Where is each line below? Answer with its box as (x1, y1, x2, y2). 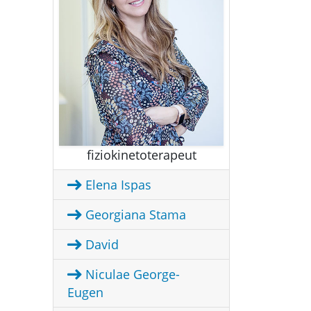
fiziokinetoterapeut (86, 146, 196, 164)
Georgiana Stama (82, 206, 186, 224)
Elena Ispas (82, 176, 151, 194)
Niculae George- (82, 266, 180, 283)
